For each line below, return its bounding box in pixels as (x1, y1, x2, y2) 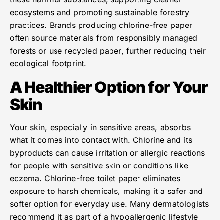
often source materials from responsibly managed (10, 33, 198, 43)
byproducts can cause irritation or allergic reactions (10, 148, 205, 158)
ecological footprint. (10, 58, 87, 69)
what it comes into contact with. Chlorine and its (10, 135, 192, 145)
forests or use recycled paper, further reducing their (10, 46, 206, 56)
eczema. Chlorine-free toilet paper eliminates (10, 173, 181, 184)
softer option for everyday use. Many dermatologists (10, 199, 209, 209)
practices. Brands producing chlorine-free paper (10, 20, 192, 30)
